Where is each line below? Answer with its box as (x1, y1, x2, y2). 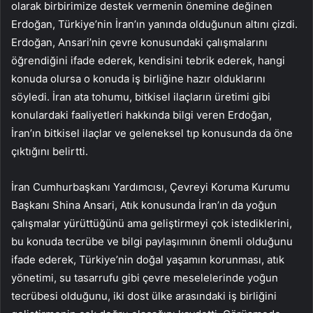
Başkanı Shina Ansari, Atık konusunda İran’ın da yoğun (11, 198, 277, 212)
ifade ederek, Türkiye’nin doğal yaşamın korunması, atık (11, 253, 284, 267)
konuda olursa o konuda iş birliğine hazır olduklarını (11, 72, 265, 86)
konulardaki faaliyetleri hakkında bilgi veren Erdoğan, (11, 108, 272, 122)
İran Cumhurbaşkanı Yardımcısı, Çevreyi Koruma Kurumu (11, 180, 290, 194)
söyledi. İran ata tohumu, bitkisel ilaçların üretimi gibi (11, 90, 270, 104)
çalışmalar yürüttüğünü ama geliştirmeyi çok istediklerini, (11, 217, 292, 231)
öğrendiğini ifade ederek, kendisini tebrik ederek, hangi (11, 54, 285, 68)
